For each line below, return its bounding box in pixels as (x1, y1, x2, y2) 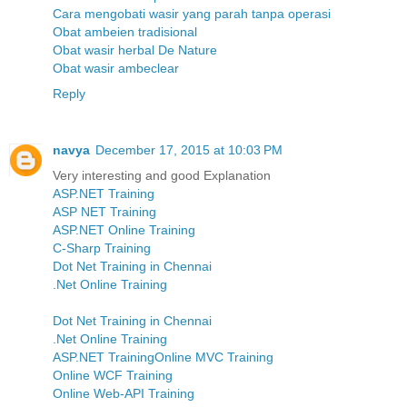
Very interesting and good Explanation (53, 168, 271, 183)
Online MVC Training (154, 350, 273, 364)
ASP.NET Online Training (53, 223, 195, 237)
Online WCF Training (53, 368, 173, 382)
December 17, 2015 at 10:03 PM (95, 143, 283, 157)
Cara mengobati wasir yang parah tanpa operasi (53, 6, 331, 22)
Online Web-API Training (53, 386, 194, 401)
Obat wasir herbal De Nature (53, 43, 217, 58)
